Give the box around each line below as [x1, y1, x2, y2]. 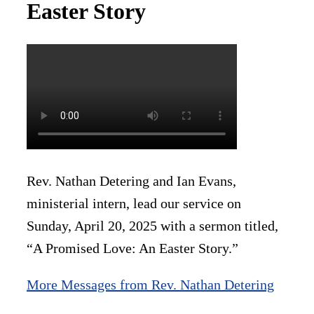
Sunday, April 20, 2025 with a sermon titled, [27, 218, 278, 234]
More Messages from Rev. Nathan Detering [27, 277, 274, 293]
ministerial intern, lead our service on [27, 196, 241, 212]
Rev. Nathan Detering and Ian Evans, [27, 173, 236, 189]
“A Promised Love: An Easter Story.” [27, 240, 238, 257]
